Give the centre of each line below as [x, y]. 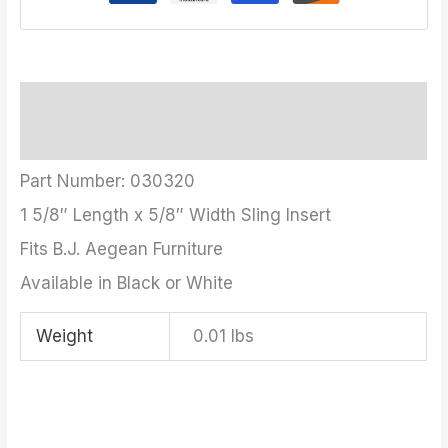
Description [57, 101]
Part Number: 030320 [108, 180]
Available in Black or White [127, 282]
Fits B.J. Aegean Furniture [122, 248]
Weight [65, 336]
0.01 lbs [223, 336]
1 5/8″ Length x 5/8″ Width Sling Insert [176, 214]
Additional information [92, 140]
